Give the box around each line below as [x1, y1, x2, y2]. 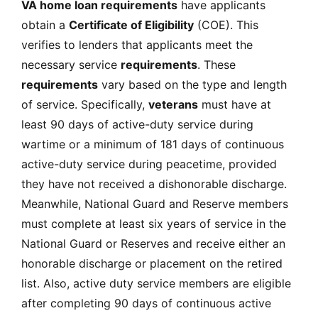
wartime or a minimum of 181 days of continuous [21, 136, 284, 151]
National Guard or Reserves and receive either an [21, 236, 285, 251]
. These [197, 57, 236, 72]
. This [230, 17, 258, 32]
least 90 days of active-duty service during [21, 116, 253, 131]
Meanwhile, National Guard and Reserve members [21, 196, 288, 211]
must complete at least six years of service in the [21, 216, 286, 231]
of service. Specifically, [21, 97, 148, 111]
